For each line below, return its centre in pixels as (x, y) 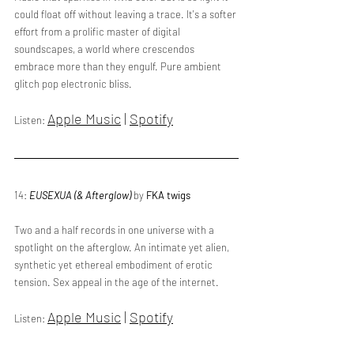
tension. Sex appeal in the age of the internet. (117, 282)
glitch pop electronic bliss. (74, 84)
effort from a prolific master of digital (98, 32)
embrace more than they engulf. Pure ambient (119, 66)
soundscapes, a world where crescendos (105, 49)
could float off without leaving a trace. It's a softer (126, 14)
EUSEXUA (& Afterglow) (81, 195)
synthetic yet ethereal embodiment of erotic (115, 265)
